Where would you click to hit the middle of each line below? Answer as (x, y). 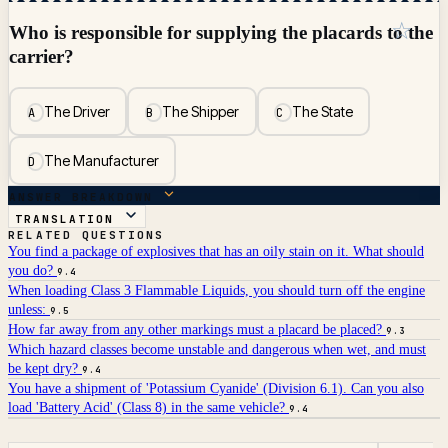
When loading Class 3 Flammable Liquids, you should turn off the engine (216, 291)
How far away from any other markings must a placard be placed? (197, 330)
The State (322, 111)
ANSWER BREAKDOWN (85, 197)
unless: (29, 310)
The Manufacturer (101, 160)
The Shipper (201, 111)
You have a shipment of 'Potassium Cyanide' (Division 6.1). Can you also (216, 389)
